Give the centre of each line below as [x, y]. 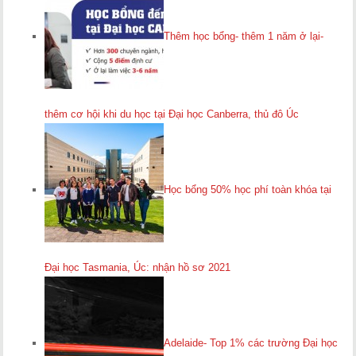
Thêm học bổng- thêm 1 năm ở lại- [244, 37]
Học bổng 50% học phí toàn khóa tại [248, 190]
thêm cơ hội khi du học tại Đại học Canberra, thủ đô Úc [172, 114]
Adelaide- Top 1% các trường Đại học [251, 343]
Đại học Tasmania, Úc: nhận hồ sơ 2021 [138, 267]
